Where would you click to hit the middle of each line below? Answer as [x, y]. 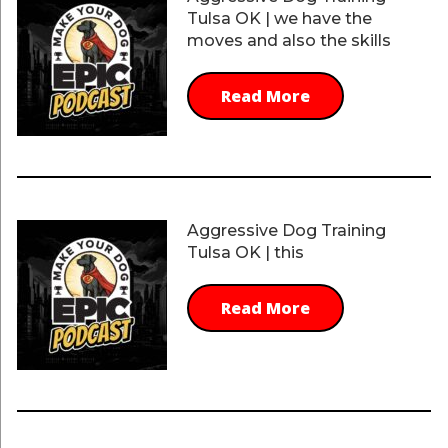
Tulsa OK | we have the [279, 18]
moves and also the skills [288, 40]
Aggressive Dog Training [286, 230]
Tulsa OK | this [245, 252]
